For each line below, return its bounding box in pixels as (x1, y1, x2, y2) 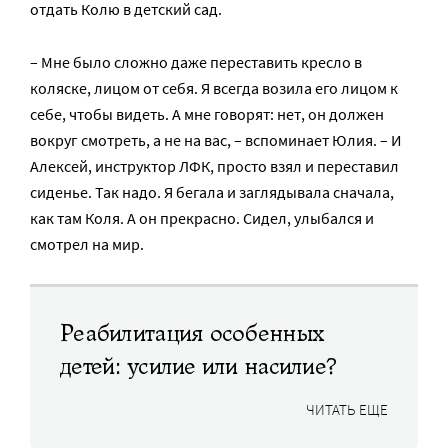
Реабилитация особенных (60, 318, 324, 348)
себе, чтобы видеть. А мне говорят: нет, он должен (30, 103, 384, 124)
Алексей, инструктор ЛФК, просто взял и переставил (30, 155, 399, 176)
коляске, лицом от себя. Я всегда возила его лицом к (30, 77, 398, 98)
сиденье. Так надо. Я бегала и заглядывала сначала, (30, 181, 394, 202)
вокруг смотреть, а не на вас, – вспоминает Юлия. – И (30, 129, 402, 150)
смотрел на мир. (30, 233, 144, 254)
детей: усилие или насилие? (60, 351, 337, 381)
